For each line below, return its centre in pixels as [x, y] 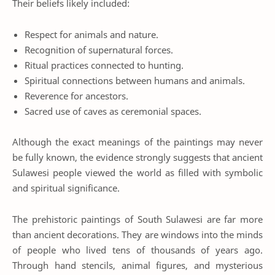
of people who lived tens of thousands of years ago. [137, 250]
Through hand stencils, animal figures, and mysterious [137, 265]
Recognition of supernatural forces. [99, 49]
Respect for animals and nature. [91, 34]
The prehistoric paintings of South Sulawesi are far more [137, 219]
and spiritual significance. [66, 188]
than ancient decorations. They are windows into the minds [137, 234]
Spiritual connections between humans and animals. [135, 80]
